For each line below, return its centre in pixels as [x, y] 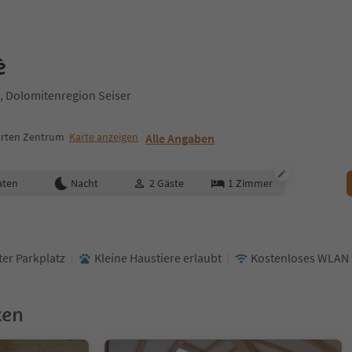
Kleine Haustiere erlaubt [158, 258]
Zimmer [254, 183]
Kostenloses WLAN [300, 258]
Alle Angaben [180, 138]
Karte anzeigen [104, 137]
